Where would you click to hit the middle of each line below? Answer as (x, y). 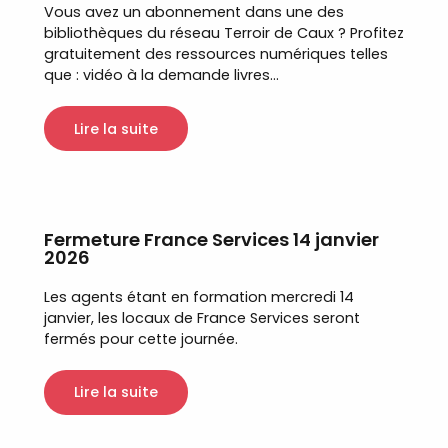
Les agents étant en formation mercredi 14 (199, 296)
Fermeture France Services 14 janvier (211, 239)
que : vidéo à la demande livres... (161, 75)
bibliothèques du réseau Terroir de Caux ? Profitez (224, 33)
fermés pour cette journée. (141, 338)
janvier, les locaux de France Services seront (202, 317)
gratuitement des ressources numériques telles (216, 54)
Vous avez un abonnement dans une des (194, 12)
